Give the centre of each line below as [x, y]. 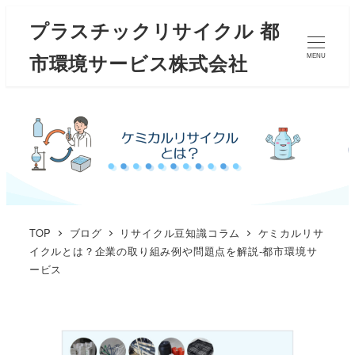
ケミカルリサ [291, 232]
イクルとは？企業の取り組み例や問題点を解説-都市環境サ [173, 250]
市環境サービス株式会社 [138, 62]
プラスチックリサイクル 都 [155, 30]
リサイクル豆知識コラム [180, 232]
